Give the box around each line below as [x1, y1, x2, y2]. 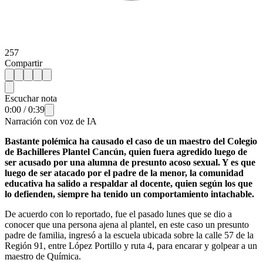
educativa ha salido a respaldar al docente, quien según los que [5, 178, 252, 188]
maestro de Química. [5, 251, 81, 261]
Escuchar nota [5, 93, 57, 103]
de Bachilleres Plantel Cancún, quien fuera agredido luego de [5, 146, 247, 157]
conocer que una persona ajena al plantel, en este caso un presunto [5, 219, 249, 230]
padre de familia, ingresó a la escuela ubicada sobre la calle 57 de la [5, 230, 254, 240]
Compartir [5, 58, 42, 68]
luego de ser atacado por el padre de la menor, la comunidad [5, 167, 244, 178]
